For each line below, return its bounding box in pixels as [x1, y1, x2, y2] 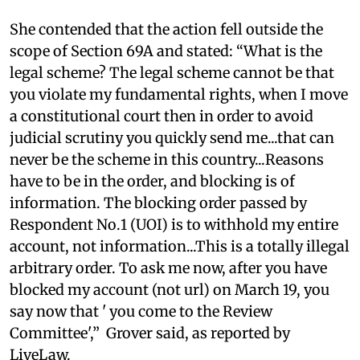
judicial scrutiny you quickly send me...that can [10, 128, 334, 147]
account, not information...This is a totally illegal [10, 236, 350, 256]
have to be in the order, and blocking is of [10, 171, 295, 190]
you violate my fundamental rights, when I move [10, 84, 348, 104]
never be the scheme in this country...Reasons [10, 149, 324, 169]
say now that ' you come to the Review [10, 301, 272, 321]
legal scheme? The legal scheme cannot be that [10, 63, 334, 82]
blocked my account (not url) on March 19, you [10, 280, 329, 299]
